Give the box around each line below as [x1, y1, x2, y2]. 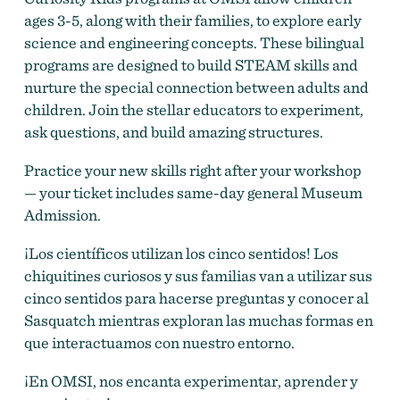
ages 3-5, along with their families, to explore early [23, 10, 362, 29]
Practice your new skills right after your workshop [23, 160, 362, 179]
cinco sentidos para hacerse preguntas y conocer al [23, 287, 369, 307]
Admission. [23, 204, 101, 224]
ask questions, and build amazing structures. [23, 121, 326, 141]
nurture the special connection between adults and [23, 77, 369, 96]
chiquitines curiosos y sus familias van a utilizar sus [23, 265, 372, 285]
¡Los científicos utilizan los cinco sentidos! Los [23, 243, 338, 262]
